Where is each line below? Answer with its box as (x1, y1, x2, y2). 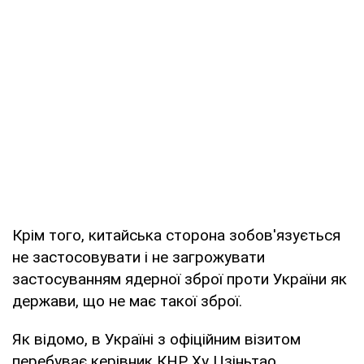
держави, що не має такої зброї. (12, 291, 242, 310)
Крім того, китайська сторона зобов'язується (12, 225, 340, 245)
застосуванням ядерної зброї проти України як (12, 269, 347, 288)
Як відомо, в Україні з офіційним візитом (12, 329, 301, 349)
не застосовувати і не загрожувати (12, 247, 265, 266)
